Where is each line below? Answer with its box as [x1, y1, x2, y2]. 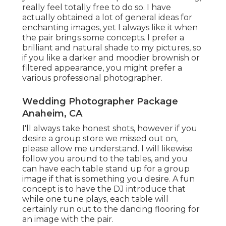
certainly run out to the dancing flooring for [22, 204, 200, 214]
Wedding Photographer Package [22, 96, 178, 107]
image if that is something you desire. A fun [22, 174, 195, 184]
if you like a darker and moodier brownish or [22, 53, 200, 63]
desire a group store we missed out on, [22, 134, 178, 144]
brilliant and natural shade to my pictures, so [22, 43, 201, 53]
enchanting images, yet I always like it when [22, 23, 198, 33]
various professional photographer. [22, 73, 162, 83]
